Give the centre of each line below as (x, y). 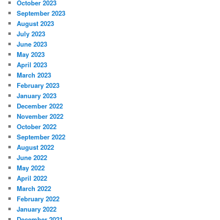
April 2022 (32, 178)
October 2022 (37, 126)
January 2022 (37, 209)
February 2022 (38, 198)
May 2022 (31, 167)
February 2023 (38, 85)
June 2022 (32, 157)
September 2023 (41, 13)
